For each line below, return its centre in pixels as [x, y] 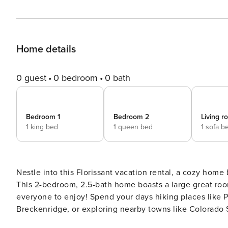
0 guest [31, 78]
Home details [46, 49]
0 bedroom [76, 78]
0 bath [118, 78]
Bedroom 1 [43, 117]
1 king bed [42, 127]
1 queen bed [133, 127]
